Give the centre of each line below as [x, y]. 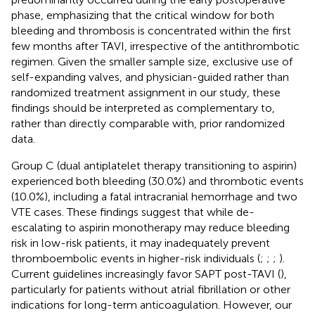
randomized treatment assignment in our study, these [146, 93]
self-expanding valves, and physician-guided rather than [150, 77]
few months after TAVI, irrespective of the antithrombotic [155, 46]
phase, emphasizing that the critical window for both [143, 15]
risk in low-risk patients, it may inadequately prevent [141, 243]
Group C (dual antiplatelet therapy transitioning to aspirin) [154, 166]
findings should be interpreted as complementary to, [143, 108]
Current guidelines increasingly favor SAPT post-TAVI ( [146, 274]
